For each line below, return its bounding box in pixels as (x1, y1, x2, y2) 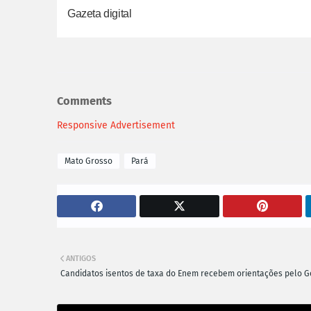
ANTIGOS (66, 253, 96, 263)
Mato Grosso (65, 155, 112, 166)
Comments (57, 94, 112, 108)
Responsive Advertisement (57, 119, 175, 131)
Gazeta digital (67, 7, 134, 19)
